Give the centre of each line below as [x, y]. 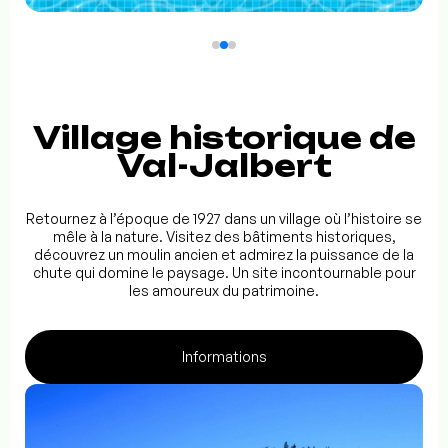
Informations [224, 357]
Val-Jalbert [224, 166]
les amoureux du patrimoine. [224, 291]
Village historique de [224, 138]
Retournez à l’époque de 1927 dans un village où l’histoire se [224, 219]
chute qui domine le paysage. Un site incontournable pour [224, 273]
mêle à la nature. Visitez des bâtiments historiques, [224, 237]
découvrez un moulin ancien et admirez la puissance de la [224, 255]
